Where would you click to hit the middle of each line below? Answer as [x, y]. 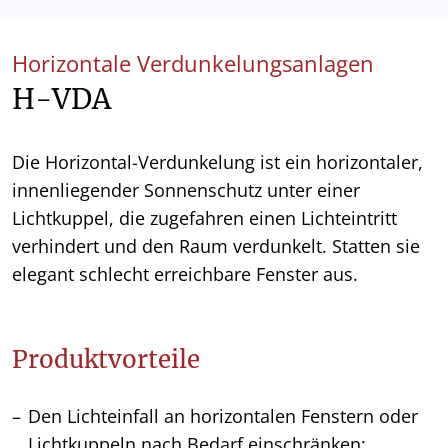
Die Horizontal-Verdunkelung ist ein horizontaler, [217, 162]
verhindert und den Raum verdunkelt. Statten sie [216, 246]
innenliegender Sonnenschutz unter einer [186, 190]
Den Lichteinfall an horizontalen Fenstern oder [223, 416]
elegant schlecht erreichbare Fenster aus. [185, 274]
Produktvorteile [106, 360]
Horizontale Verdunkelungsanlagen [193, 64]
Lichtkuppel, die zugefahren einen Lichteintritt [204, 218]
